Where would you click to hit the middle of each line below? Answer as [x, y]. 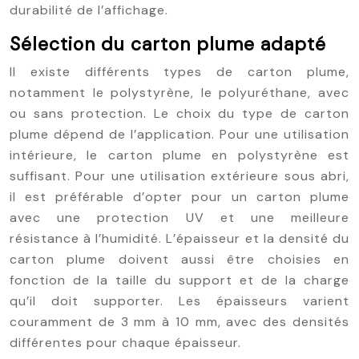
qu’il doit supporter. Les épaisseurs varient [179, 301]
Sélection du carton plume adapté [168, 44]
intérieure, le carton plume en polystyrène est [179, 155]
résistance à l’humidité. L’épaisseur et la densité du [179, 238]
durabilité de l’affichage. [89, 10]
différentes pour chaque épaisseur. [125, 343]
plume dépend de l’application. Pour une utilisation [179, 134]
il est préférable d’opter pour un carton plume [179, 197]
